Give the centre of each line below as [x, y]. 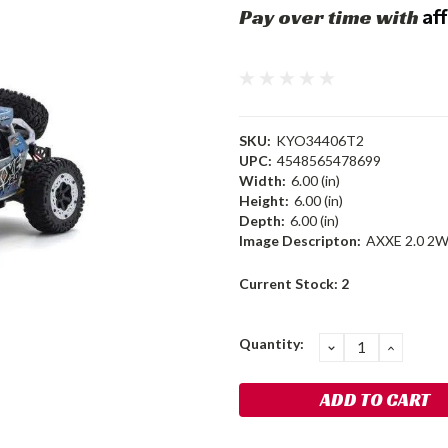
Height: [264, 200]
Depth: [262, 220]
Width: [262, 180]
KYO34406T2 [319, 140]
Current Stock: [290, 283]
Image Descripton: [300, 240]
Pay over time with [331, 17]
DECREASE [371, 346]
